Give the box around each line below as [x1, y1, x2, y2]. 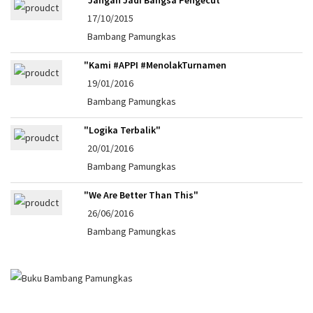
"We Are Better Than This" [84, 188, 198, 201]
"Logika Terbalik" [84, 123, 161, 136]
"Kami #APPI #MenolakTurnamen [84, 58, 226, 71]
